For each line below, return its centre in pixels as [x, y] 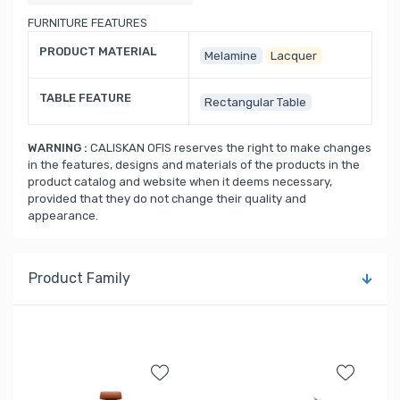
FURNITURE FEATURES [87, 23]
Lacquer [294, 55]
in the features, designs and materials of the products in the [194, 165]
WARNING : [58, 148]
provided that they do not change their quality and [167, 199]
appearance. [63, 216]
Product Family [79, 278]
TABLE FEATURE [85, 98]
